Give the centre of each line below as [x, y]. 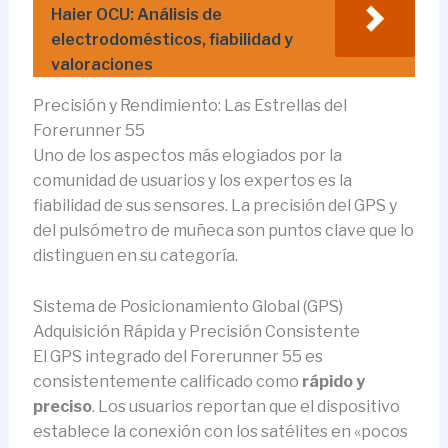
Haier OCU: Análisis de [136, 14]
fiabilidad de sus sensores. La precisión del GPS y [214, 205]
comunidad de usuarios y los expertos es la [192, 180]
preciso [62, 406]
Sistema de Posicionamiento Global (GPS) [187, 306]
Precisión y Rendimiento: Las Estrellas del [189, 105]
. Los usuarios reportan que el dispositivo [245, 406]
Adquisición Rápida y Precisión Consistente [196, 331]
